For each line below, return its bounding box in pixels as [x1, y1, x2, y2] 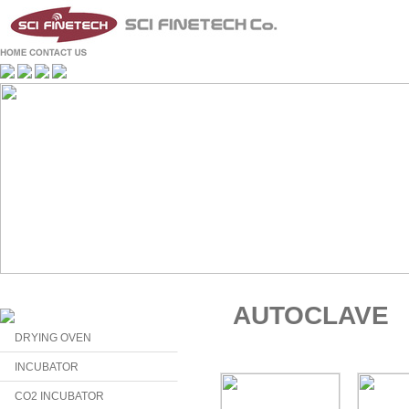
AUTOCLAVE [233, 301, 389, 330]
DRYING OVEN [15, 331, 91, 344]
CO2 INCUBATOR [15, 390, 104, 403]
